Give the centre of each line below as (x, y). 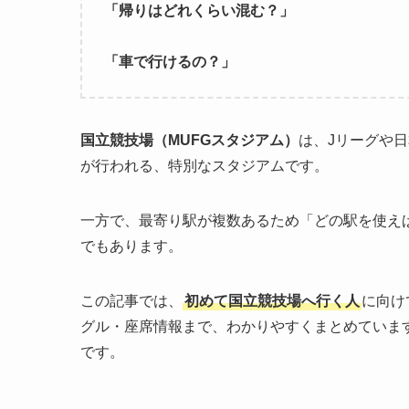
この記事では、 (131, 301)
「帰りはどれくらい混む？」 (199, 11)
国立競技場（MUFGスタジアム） (189, 141)
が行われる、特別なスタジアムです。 (204, 166)
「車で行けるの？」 (170, 62)
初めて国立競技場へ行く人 (272, 301)
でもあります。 (131, 246)
